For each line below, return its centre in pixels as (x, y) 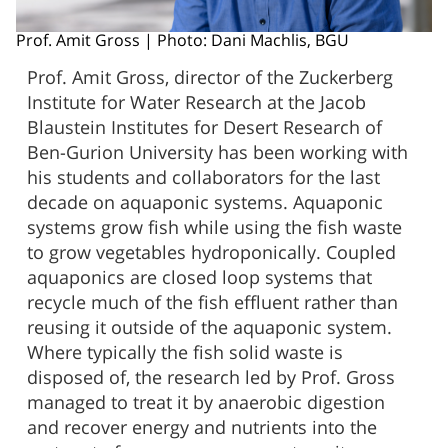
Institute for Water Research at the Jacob (197, 102)
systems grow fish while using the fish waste (215, 227)
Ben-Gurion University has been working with (218, 152)
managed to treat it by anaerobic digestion (206, 402)
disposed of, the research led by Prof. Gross (211, 377)
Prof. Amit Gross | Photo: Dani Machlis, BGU (182, 40)
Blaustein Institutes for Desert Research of (205, 127)
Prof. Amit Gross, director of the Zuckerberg (210, 77)
